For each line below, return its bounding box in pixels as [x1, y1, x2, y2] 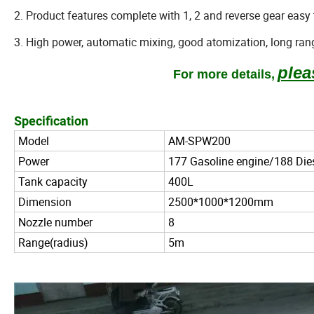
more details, [193, 67, 275, 82]
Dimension [18, 194, 71, 210]
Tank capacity [18, 174, 88, 190]
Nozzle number [18, 214, 93, 231]
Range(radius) [18, 235, 88, 251]
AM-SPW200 [168, 133, 231, 149]
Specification [14, 114, 88, 129]
